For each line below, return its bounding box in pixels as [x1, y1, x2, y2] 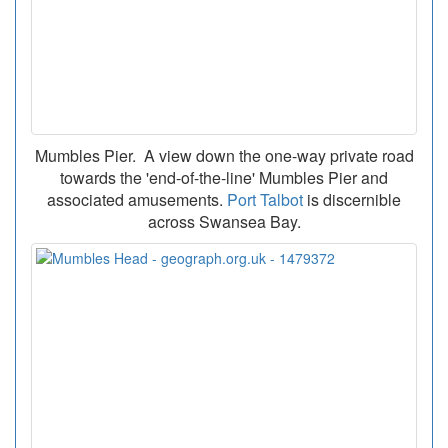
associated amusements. [47, 188, 227, 212]
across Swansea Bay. [147, 210, 301, 234]
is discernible [303, 188, 401, 212]
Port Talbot [227, 188, 303, 212]
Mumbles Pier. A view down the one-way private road [34, 144, 414, 168]
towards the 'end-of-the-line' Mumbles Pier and [60, 166, 388, 190]
